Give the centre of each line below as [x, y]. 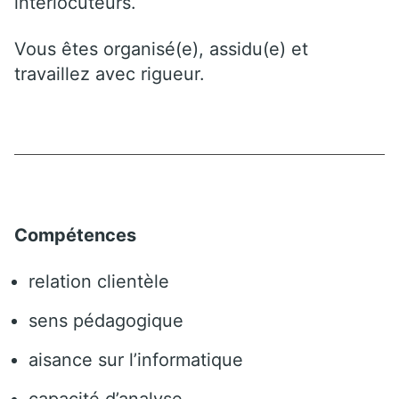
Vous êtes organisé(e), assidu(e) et [161, 49]
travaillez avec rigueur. [110, 73]
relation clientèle [99, 281]
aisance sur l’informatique [136, 359]
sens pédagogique [106, 320]
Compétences [75, 235]
